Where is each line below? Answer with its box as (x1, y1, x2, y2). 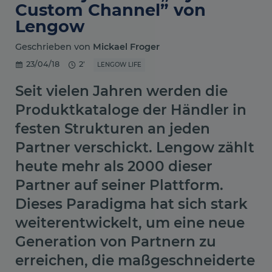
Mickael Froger (93, 41, 160, 52)
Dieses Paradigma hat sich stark (15, 195, 248, 213)
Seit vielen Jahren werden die (15, 83, 228, 100)
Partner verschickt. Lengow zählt (15, 139, 254, 157)
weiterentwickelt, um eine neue (15, 214, 245, 232)
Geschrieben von (15, 41, 93, 52)
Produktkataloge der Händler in (15, 101, 246, 119)
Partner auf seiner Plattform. (15, 177, 223, 194)
